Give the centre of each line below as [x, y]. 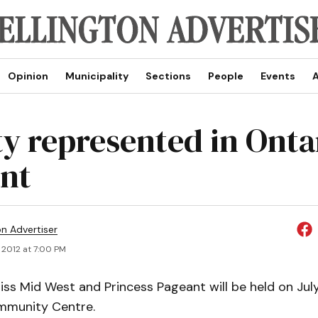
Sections [168, 76]
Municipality [97, 76]
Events [278, 76]
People [225, 76]
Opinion [28, 76]
